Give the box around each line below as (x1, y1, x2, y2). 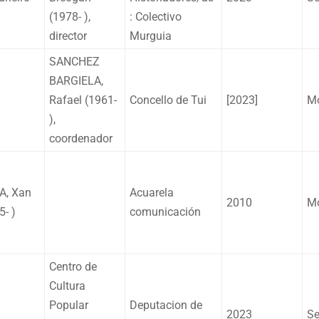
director (49, 28, 87, 43)
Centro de (49, 259, 97, 273)
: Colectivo (130, 9, 182, 23)
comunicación (130, 204, 201, 219)
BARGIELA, (49, 73, 103, 88)
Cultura (49, 278, 85, 293)
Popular (49, 298, 88, 312)
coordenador (49, 131, 113, 145)
